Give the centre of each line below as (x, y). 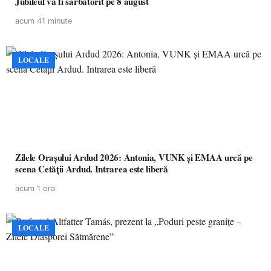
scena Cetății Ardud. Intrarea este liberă (92, 169)
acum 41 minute (44, 21)
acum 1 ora (35, 188)
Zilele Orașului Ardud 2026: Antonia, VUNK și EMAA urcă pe (134, 157)
